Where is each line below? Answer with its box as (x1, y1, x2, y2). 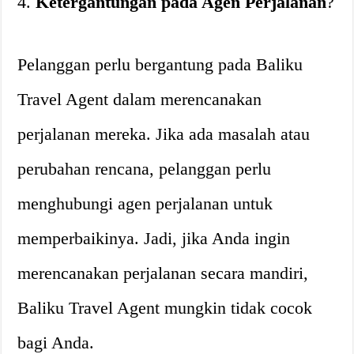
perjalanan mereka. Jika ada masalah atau (17, 124, 311, 144)
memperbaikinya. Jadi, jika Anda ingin (17, 228, 291, 248)
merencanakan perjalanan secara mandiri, (17, 263, 309, 283)
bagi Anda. (17, 333, 95, 352)
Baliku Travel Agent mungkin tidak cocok (17, 298, 313, 318)
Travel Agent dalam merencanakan (17, 89, 262, 109)
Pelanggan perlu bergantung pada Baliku (17, 55, 303, 74)
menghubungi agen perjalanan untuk (17, 194, 273, 213)
